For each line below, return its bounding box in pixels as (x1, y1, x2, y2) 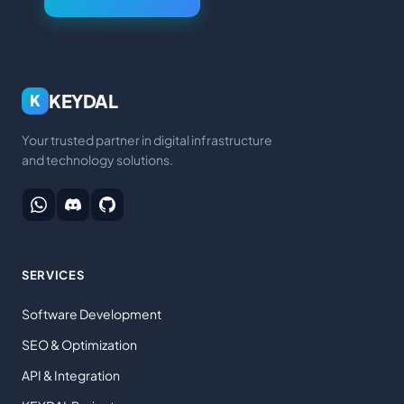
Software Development (22, 306, 161, 323)
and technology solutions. (22, 151, 173, 168)
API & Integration (22, 367, 120, 384)
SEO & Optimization (22, 336, 137, 353)
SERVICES (22, 268, 85, 283)
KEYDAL (49, 88, 118, 112)
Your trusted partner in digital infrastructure (22, 131, 272, 148)
